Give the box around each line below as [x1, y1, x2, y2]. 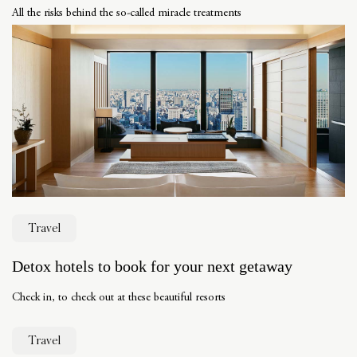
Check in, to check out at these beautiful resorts [12, 292, 226, 304]
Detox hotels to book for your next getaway [12, 257, 292, 275]
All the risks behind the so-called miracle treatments [12, 7, 241, 19]
